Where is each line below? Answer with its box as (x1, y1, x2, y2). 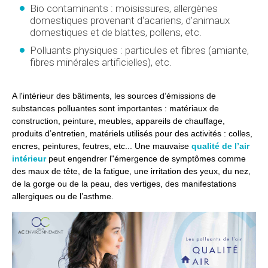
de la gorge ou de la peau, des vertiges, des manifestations (12, 178, 236, 188)
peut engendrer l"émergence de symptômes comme (46, 153, 246, 163)
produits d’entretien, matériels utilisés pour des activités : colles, (12, 128, 252, 138)
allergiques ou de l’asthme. (12, 191, 114, 201)
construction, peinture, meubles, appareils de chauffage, (12, 115, 225, 126)
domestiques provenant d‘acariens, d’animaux (30, 14, 230, 26)
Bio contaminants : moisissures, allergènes (30, 2, 218, 14)
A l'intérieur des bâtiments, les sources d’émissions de (12, 90, 216, 100)
